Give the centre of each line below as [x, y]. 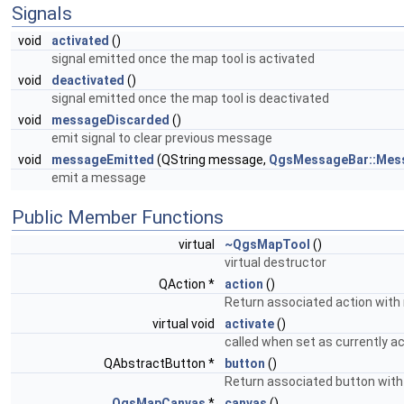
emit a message [99, 178]
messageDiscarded [110, 120]
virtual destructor [275, 262]
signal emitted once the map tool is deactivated [190, 98]
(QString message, [211, 160]
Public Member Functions [118, 217]
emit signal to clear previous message [162, 138]
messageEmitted [103, 160]
